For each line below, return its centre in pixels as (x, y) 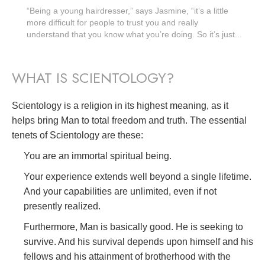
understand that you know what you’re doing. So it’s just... (134, 35)
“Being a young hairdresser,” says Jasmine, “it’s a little (127, 11)
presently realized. (62, 206)
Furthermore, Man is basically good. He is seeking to (133, 227)
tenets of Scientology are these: (77, 135)
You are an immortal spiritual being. (98, 156)
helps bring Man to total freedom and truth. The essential (129, 121)
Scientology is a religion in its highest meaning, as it (120, 106)
